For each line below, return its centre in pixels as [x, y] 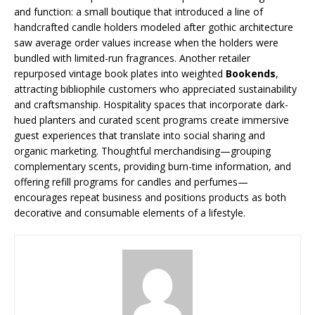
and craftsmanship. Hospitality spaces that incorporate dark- [151, 104]
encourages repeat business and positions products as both [150, 197]
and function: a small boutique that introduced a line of [139, 12]
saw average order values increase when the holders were [146, 43]
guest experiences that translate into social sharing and [140, 135]
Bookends [251, 73]
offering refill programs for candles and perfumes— [131, 182]
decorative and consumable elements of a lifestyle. [130, 213]
